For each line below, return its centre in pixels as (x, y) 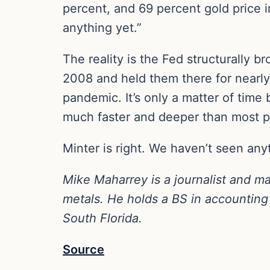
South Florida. (102, 218)
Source (83, 249)
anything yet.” (102, 27)
